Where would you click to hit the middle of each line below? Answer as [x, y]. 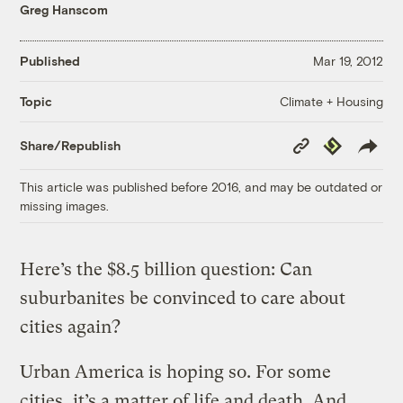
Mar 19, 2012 [348, 61]
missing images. [65, 205]
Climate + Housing [331, 101]
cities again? [71, 327]
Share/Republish [71, 146]
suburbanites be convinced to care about [183, 298]
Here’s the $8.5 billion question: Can [166, 269]
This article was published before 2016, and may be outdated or [201, 186]
